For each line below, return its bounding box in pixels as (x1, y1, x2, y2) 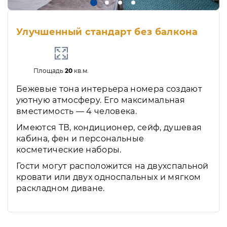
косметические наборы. (16, 145, 122, 155)
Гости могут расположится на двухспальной (16, 161, 209, 171)
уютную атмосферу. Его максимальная (16, 95, 185, 105)
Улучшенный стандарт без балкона (16, 26, 198, 38)
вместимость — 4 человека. (16, 106, 137, 117)
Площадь (33, 67, 65, 75)
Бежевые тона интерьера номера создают (16, 84, 202, 94)
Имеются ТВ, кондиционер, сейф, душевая (16, 123, 202, 133)
